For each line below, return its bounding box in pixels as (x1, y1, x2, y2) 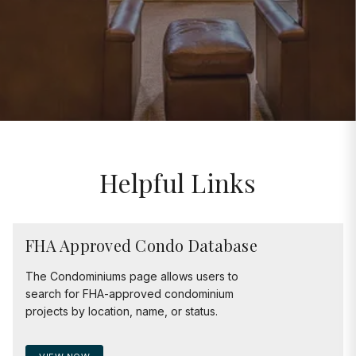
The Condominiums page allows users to (25, 269, 238, 283)
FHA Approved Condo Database (25, 234, 257, 256)
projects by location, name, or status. (25, 304, 218, 318)
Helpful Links (99, 164, 257, 199)
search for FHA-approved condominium (25, 286, 234, 300)
